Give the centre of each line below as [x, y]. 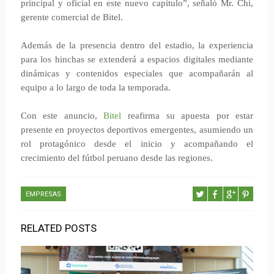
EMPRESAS [43, 194]
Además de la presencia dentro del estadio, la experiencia [137, 45]
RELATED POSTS [58, 228]
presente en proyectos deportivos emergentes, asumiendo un [137, 130]
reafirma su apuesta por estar [191, 116]
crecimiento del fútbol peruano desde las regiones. [117, 158]
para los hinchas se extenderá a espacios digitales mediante [137, 59]
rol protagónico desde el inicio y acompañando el [137, 144]
